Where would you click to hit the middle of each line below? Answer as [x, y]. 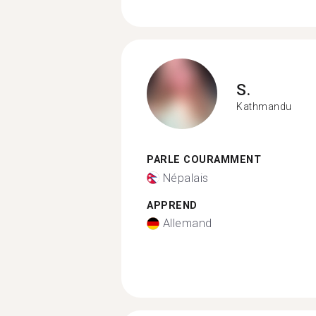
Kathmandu [264, 106]
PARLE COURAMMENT [204, 160]
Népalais [186, 178]
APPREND [172, 205]
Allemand [187, 223]
